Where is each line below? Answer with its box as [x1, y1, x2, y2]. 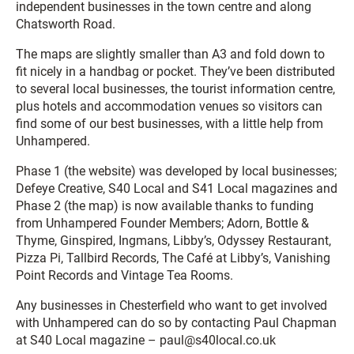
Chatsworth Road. [16, 17, 115, 32]
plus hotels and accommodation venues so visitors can [16, 99, 322, 114]
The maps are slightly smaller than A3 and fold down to [16, 47, 325, 62]
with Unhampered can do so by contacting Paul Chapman [16, 315, 337, 330]
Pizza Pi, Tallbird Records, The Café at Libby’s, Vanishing [16, 250, 330, 265]
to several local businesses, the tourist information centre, [16, 81, 335, 96]
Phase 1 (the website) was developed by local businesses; [16, 164, 337, 179]
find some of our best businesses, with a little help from [16, 116, 323, 131]
